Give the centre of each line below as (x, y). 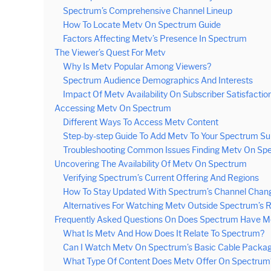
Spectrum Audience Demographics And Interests (158, 80)
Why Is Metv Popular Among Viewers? (137, 66)
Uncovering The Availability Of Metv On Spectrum (151, 164)
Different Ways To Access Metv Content (141, 122)
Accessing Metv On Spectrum (113, 108)
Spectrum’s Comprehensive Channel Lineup (148, 11)
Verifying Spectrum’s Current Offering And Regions (161, 178)
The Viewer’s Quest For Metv (110, 52)
